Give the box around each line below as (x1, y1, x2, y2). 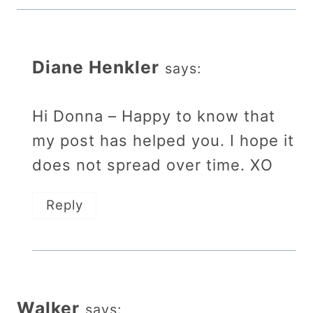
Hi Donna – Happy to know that (32, 106, 275, 125)
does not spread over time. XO (32, 155, 273, 174)
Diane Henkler (32, 56, 159, 78)
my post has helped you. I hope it (32, 131, 294, 150)
